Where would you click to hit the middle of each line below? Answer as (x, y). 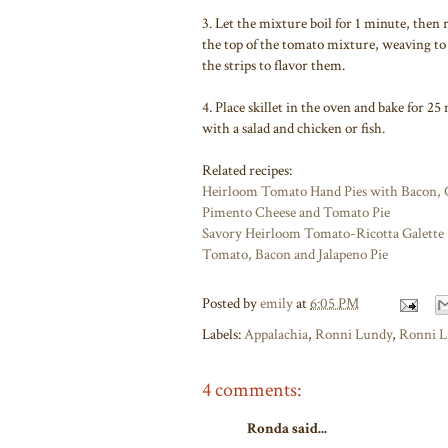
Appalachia (276, 334)
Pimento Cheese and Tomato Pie (296, 212)
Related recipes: (247, 170)
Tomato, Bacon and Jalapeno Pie (295, 254)
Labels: (223, 334)
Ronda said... (287, 428)
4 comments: (252, 389)
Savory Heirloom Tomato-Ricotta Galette (323, 233)
